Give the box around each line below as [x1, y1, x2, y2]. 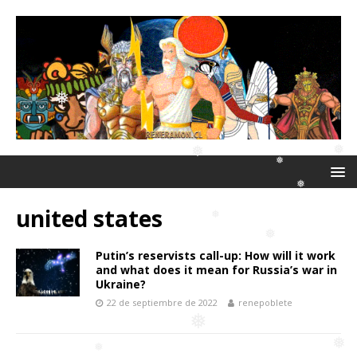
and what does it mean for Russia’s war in [96, 262, 337, 278]
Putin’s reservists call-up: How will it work [96, 248, 335, 264]
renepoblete [238, 296, 292, 309]
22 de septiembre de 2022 [107, 296, 218, 309]
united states [16, 203, 163, 234]
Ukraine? [96, 277, 146, 292]
